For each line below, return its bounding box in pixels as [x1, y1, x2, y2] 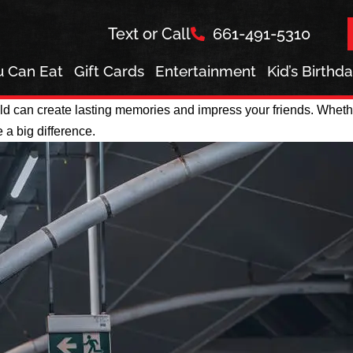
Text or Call [108, 24, 191, 43]
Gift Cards [74, 62, 145, 80]
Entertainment [155, 62, 257, 80]
